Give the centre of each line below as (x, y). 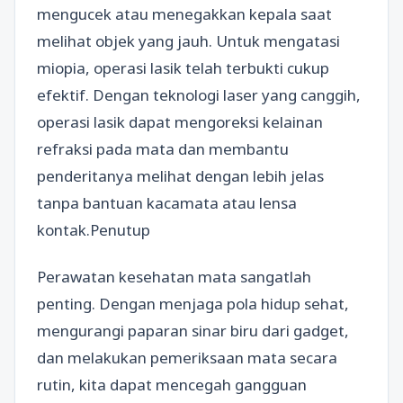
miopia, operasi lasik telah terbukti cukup (183, 68)
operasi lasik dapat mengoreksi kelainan (180, 122)
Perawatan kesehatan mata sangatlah (174, 276)
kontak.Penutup (94, 230)
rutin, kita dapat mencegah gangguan (172, 384)
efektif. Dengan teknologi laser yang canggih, (199, 95)
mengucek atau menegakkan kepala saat (184, 14)
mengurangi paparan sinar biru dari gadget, (193, 330)
